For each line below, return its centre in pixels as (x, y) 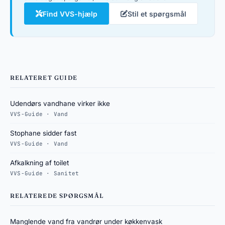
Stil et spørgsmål (157, 14)
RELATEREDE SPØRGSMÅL (57, 196)
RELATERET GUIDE (44, 78)
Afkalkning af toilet (39, 163)
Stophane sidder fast (43, 133)
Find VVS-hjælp (70, 14)
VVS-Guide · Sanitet (45, 174)
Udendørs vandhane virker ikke (60, 104)
